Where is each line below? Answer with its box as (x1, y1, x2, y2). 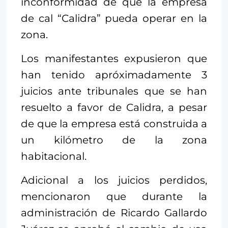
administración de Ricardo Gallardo (21, 207, 207, 219)
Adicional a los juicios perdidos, (21, 174, 207, 187)
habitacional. (21, 150, 87, 163)
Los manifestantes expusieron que (21, 52, 207, 65)
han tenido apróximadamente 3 (21, 69, 207, 81)
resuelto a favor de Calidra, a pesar (21, 101, 207, 114)
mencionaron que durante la (21, 190, 207, 203)
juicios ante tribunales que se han (21, 85, 207, 98)
